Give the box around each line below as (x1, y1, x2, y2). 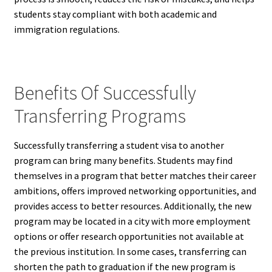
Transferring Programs (13, 104, 186, 129)
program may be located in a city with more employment (13, 215, 251, 228)
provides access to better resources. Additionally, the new (13, 200, 251, 212)
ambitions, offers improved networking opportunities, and (13, 185, 256, 197)
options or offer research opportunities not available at (13, 230, 244, 243)
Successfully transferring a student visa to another (13, 139, 224, 152)
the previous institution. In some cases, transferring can (13, 245, 246, 258)
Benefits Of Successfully (13, 81, 196, 106)
